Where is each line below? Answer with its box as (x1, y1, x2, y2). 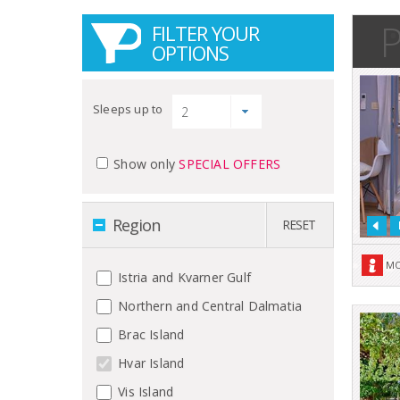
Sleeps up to (93, 100, 163, 117)
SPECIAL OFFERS (179, 154, 281, 172)
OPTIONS (152, 38, 229, 66)
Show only (113, 154, 179, 172)
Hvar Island (114, 354, 185, 371)
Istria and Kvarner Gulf (114, 268, 252, 286)
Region (112, 213, 160, 236)
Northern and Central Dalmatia (114, 296, 303, 314)
